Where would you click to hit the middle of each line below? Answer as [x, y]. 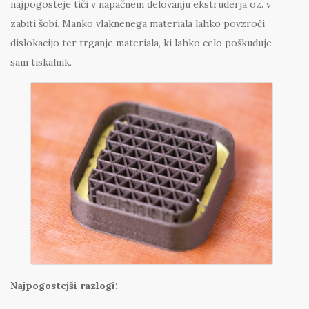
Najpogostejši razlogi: [64, 286]
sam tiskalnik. [41, 62]
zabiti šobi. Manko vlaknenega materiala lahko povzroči [138, 24]
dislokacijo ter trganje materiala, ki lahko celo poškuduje [141, 43]
